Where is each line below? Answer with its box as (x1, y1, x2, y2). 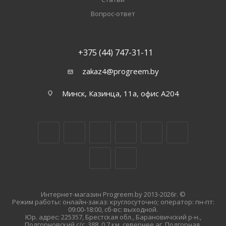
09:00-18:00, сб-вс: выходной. (68, 205, 158, 214)
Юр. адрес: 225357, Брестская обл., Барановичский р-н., (25, 212, 201, 221)
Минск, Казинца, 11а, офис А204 (62, 88, 179, 98)
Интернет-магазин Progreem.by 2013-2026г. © (40, 190, 186, 199)
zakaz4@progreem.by (82, 66, 159, 76)
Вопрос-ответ (91, 9, 135, 18)
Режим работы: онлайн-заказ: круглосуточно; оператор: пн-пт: (12, 197, 214, 206)
